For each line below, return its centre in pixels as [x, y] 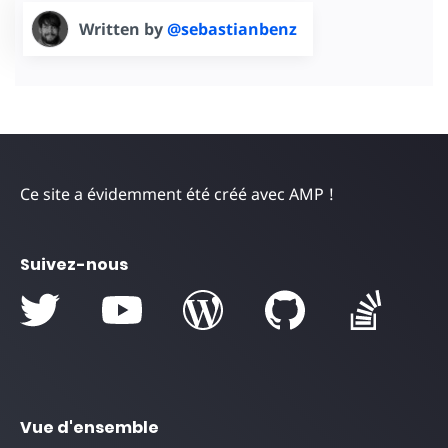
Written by [123, 28]
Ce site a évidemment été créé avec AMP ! [177, 193]
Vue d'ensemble [89, 427]
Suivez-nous [74, 264]
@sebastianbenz [232, 28]
